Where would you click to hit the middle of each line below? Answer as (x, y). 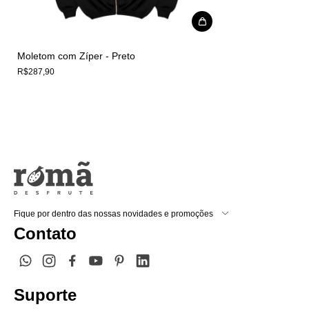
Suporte (45, 295)
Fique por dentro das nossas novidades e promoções (113, 213)
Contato (45, 233)
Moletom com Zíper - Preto (76, 56)
